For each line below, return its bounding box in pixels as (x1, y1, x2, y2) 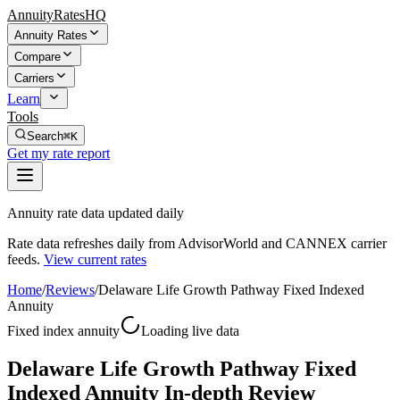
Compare (14, 50, 61, 63)
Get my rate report (7, 146, 110, 161)
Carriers (14, 71, 54, 85)
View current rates (44, 252, 146, 267)
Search (27, 129, 63, 143)
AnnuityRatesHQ (7, 7, 106, 22)
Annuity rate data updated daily (7, 205, 184, 221)
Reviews (46, 282, 95, 297)
